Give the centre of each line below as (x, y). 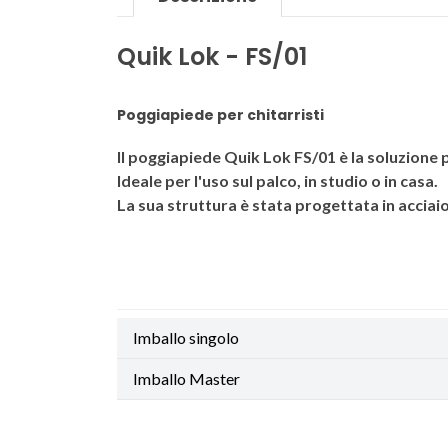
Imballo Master (186, 378)
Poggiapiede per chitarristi (220, 115)
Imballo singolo (186, 337)
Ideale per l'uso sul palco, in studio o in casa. (277, 180)
